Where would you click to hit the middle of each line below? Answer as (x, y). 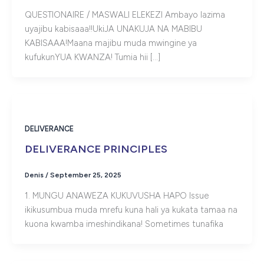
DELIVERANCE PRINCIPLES (96, 149)
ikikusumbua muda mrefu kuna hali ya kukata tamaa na (131, 209)
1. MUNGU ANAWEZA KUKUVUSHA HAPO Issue (116, 195)
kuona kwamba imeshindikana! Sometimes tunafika (124, 224)
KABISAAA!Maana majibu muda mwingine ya (110, 43)
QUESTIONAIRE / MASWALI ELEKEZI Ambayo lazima (125, 15)
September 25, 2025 (85, 175)
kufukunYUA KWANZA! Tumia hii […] (92, 57)
